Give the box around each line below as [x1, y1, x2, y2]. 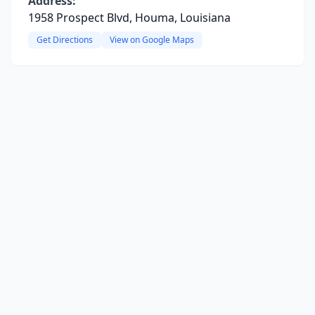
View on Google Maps [110, 34, 194, 46]
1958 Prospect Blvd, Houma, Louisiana [28, 10, 231, 25]
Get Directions [37, 34, 93, 46]
